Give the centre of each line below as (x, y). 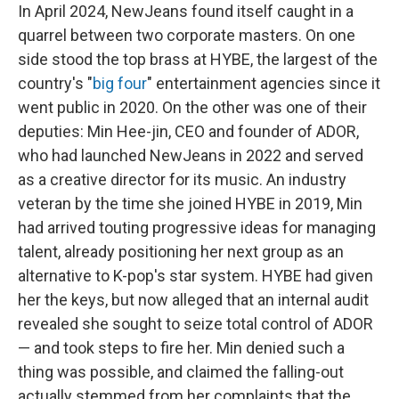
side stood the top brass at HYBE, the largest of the (198, 59)
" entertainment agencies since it (264, 83)
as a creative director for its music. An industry (182, 179)
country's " (55, 83)
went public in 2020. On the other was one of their (192, 107)
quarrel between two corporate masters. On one (187, 35)
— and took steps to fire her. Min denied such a (181, 348)
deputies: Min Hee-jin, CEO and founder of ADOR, (188, 131)
